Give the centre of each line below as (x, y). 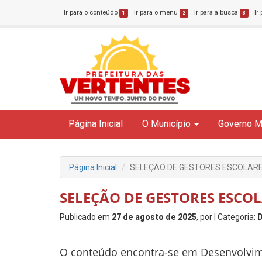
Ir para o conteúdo (92, 13)
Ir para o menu (157, 13)
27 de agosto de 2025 (154, 217)
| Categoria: (236, 217)
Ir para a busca (217, 13)
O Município (166, 124)
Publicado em (86, 217)
